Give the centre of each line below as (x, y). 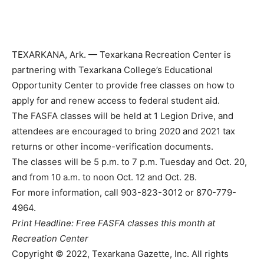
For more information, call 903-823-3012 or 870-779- (124, 192)
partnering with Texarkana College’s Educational (112, 70)
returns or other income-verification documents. (113, 146)
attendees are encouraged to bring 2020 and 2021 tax (123, 131)
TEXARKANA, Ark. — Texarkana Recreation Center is (121, 54)
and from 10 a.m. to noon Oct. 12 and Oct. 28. (104, 177)
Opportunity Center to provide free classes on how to (123, 85)
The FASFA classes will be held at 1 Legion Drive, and (123, 115)
